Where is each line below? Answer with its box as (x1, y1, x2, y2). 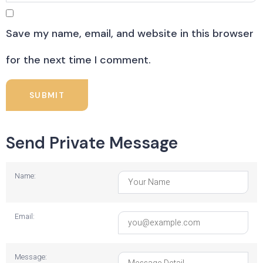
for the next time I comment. (6, 53, 151, 68)
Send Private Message (6, 132, 178, 154)
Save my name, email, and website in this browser (6, 26, 254, 41)
